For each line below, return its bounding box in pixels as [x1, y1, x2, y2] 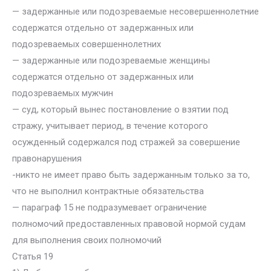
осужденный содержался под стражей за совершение [12, 137, 240, 148]
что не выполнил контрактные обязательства [12, 186, 204, 197]
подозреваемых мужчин [12, 88, 113, 99]
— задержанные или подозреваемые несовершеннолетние [12, 6, 259, 17]
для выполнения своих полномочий [12, 235, 162, 246]
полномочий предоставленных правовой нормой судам [12, 218, 246, 229]
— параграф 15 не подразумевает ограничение [12, 202, 207, 213]
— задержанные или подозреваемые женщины [12, 55, 210, 66]
